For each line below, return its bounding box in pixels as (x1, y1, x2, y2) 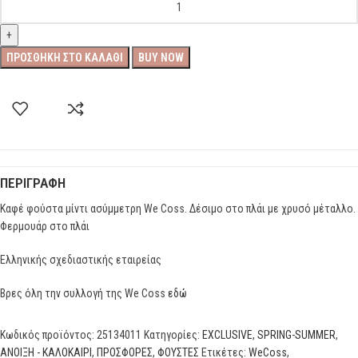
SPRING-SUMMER (257, 328, 336, 342)
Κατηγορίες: (144, 328, 200, 342)
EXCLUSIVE (202, 328, 253, 342)
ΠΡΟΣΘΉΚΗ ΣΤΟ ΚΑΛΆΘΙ (6, 51, 123, 65)
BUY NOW (138, 51, 184, 65)
